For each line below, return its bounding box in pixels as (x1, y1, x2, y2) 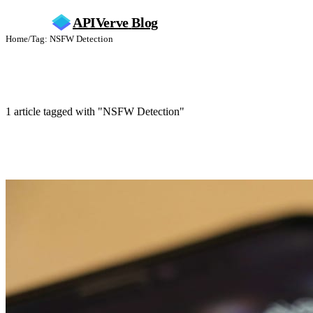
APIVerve (73, 14, 129, 30)
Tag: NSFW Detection (31, 34, 113, 44)
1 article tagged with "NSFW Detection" (6, 105, 184, 117)
